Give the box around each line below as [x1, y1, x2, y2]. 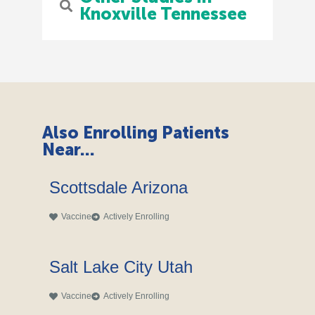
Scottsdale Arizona [49, 178, 188, 198]
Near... [42, 139, 95, 160]
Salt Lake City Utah [49, 257, 193, 277]
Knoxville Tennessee [79, 4, 247, 25]
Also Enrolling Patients [42, 122, 229, 143]
